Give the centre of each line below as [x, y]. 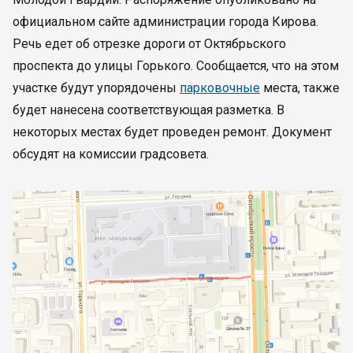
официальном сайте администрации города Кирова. [165, 22]
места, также [300, 88]
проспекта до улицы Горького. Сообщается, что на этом [176, 66]
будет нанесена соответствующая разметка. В [149, 110]
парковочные [220, 88]
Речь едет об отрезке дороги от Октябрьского [149, 44]
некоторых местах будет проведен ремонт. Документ [172, 132]
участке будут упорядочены [96, 88]
